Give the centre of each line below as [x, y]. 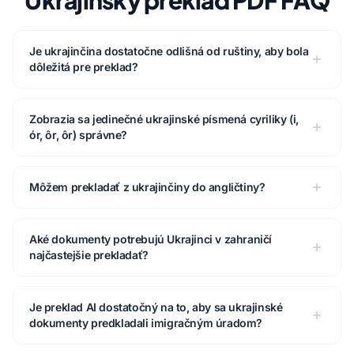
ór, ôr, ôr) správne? [78, 135]
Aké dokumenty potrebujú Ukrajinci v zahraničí [151, 239]
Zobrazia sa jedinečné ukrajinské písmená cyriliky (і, [164, 119]
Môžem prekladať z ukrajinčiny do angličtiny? [147, 187]
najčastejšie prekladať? [89, 255]
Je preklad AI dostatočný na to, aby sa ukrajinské [156, 307]
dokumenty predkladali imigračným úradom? [146, 323]
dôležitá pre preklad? [84, 67]
